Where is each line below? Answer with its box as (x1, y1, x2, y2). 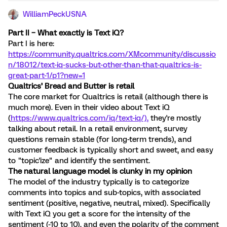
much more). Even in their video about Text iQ (8, 103, 170, 112)
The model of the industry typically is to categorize (8, 177, 189, 186)
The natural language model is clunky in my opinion (8, 167, 192, 176)
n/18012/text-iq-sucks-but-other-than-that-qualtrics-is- (8, 60, 202, 69)
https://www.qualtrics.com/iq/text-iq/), (11, 113, 148, 123)
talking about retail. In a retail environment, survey (8, 124, 187, 133)
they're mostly (148, 113, 201, 123)
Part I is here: (8, 39, 54, 48)
